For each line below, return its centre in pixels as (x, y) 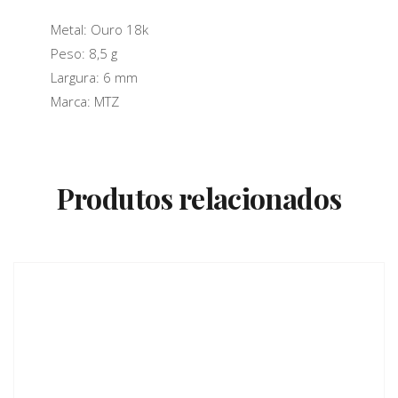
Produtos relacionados (199, 198)
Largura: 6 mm (94, 78)
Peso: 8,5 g (84, 54)
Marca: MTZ (84, 102)
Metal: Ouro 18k (99, 30)
